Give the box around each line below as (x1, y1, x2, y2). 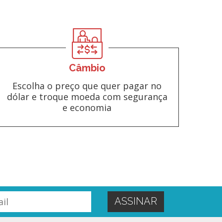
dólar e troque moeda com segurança (6, 90, 167, 103)
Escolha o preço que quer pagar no (12, 79, 162, 92)
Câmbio (68, 61, 106, 74)
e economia (62, 101, 112, 113)
